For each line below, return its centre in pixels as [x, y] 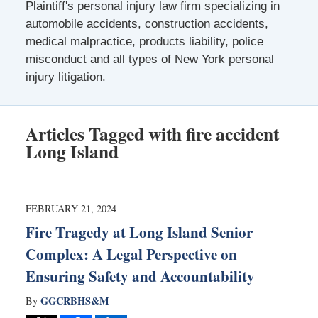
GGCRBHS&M [75, 300]
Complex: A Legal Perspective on [131, 254]
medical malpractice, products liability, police [144, 41]
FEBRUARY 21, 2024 [71, 208]
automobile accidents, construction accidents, [147, 23]
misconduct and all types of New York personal [149, 59]
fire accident [232, 133]
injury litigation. [65, 77]
